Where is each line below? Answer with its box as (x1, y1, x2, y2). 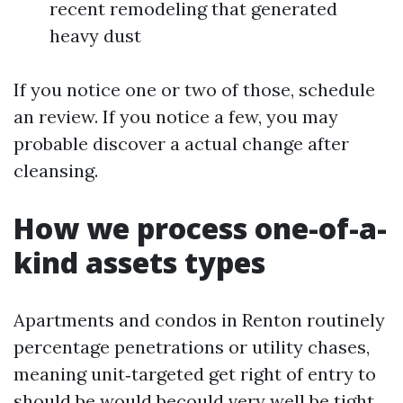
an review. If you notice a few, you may (13, 105, 338, 128)
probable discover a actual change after (13, 132, 349, 155)
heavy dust (49, 24, 141, 47)
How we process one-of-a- (13, 209, 387, 247)
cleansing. (13, 159, 98, 182)
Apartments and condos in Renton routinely (13, 309, 385, 331)
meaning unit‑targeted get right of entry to (13, 363, 376, 385)
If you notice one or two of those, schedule (13, 78, 375, 101)
